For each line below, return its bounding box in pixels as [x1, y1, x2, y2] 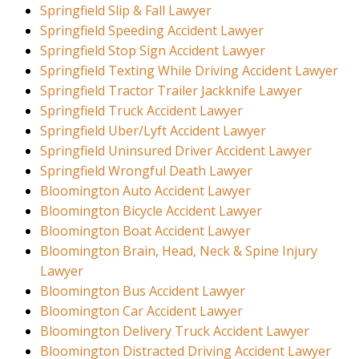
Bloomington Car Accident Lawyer [40, 302, 243, 321]
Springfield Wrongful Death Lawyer [40, 162, 252, 180]
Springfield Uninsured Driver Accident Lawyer [40, 142, 312, 160]
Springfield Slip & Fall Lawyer [40, 2, 212, 20]
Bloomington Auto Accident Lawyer [40, 182, 251, 200]
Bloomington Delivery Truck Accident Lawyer [40, 322, 309, 341]
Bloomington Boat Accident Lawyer [40, 222, 251, 240]
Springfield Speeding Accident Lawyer [40, 22, 264, 40]
